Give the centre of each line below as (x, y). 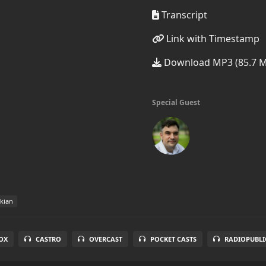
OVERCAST (106, 239)
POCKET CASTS (174, 239)
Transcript (183, 15)
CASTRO (49, 239)
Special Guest (176, 102)
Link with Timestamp (212, 39)
